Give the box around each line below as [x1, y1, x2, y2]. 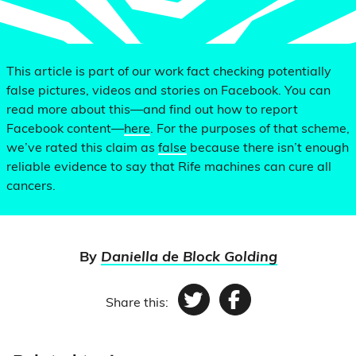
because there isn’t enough [187, 142, 349, 155]
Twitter [192, 303, 265, 323]
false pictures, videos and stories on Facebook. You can [6, 85, 331, 98]
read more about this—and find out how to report [6, 104, 298, 117]
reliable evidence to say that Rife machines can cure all [6, 161, 331, 174]
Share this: [105, 297, 168, 310]
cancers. [6, 180, 56, 193]
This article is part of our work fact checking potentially [6, 66, 331, 79]
